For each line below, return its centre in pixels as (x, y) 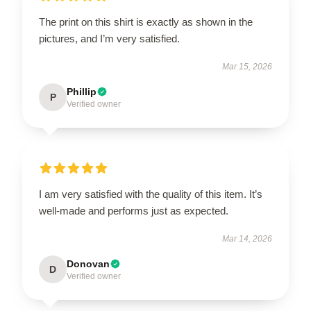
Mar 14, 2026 (247, 239)
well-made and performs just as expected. (134, 211)
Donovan (88, 264)
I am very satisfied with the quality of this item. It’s (151, 194)
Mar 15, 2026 (247, 67)
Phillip (82, 92)
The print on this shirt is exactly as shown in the (146, 22)
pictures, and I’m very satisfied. (109, 39)
